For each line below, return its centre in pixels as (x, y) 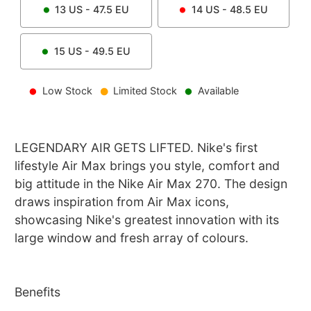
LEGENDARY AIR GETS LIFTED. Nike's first (136, 148)
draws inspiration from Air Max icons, (122, 202)
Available (218, 91)
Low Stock (68, 91)
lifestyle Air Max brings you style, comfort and (148, 166)
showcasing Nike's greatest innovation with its (147, 220)
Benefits (38, 292)
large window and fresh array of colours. (132, 238)
